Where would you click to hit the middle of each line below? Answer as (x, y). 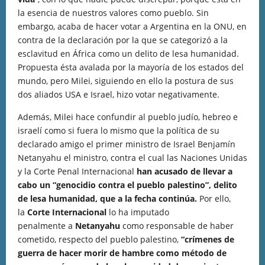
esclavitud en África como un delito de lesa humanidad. (128, 54)
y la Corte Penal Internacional (77, 171)
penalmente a (45, 226)
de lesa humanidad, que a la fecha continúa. (109, 198)
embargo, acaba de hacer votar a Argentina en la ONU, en (132, 26)
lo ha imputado (139, 212)
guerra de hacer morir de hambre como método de (122, 253)
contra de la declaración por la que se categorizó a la (123, 40)
